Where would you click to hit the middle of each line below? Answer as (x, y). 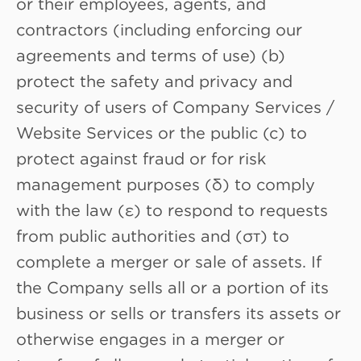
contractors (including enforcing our (159, 29)
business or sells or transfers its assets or (178, 312)
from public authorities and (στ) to (153, 235)
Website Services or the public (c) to (162, 132)
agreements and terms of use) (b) (151, 54)
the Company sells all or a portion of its (172, 286)
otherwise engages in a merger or (150, 338)
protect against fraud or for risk (141, 158)
